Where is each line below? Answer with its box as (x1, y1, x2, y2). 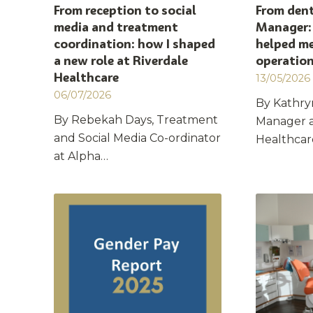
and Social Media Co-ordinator (54, 131, 221, 145)
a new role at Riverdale (54, 53, 188, 68)
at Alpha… (54, 150, 108, 163)
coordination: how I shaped (54, 36, 215, 52)
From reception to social (54, 3, 196, 18)
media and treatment (54, 20, 178, 35)
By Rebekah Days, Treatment (54, 113, 218, 127)
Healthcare (54, 70, 119, 85)
